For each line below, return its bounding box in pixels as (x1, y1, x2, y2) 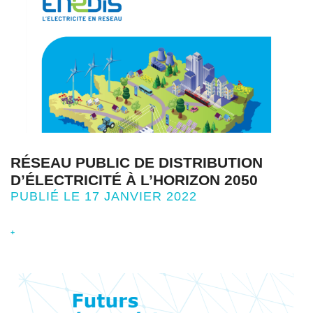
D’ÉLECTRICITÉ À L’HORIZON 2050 (10, 172, 258, 188)
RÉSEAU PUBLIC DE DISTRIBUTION (10, 154, 263, 170)
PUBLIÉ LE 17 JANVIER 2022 (10, 189, 197, 203)
